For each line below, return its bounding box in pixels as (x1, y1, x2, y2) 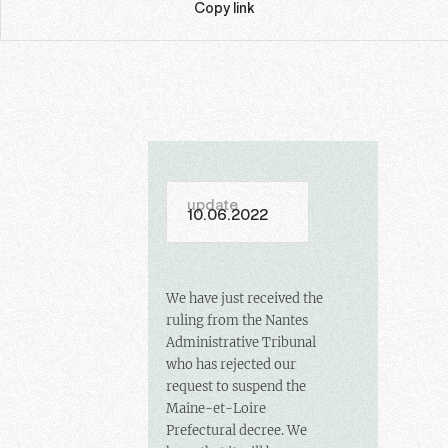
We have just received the (165, 290, 323, 308)
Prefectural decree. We (165, 422, 307, 440)
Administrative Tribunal (165, 334, 316, 352)
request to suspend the (165, 378, 306, 396)
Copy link (193, 2, 255, 16)
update (186, 199, 238, 214)
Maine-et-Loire (165, 400, 266, 418)
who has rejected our (165, 356, 296, 374)
